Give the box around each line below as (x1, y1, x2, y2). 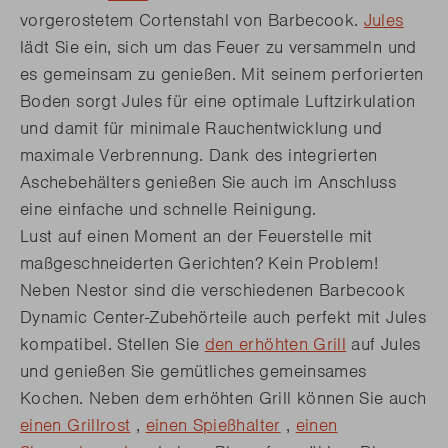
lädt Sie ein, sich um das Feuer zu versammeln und (20, 36, 417, 59)
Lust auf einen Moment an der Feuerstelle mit (20, 225, 373, 248)
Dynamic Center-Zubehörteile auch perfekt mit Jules (20, 306, 426, 329)
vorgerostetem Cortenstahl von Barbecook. (20, 9, 364, 32)
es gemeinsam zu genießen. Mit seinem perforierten (20, 63, 424, 86)
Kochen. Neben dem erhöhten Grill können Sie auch (20, 387, 427, 410)
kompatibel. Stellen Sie (20, 333, 205, 356)
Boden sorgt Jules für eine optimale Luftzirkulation (20, 90, 416, 113)
